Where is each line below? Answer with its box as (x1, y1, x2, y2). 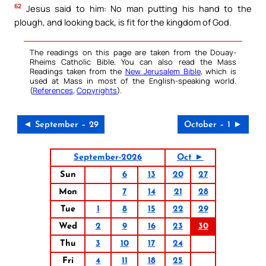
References (33, 84, 73, 96)
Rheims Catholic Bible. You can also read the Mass (30, 56, 236, 67)
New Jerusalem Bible (125, 65, 201, 77)
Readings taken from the (30, 65, 125, 77)
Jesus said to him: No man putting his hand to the (21, 2, 252, 14)
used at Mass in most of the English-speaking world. (30, 75, 236, 86)
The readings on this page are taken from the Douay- (30, 46, 236, 58)
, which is (200, 65, 236, 77)
